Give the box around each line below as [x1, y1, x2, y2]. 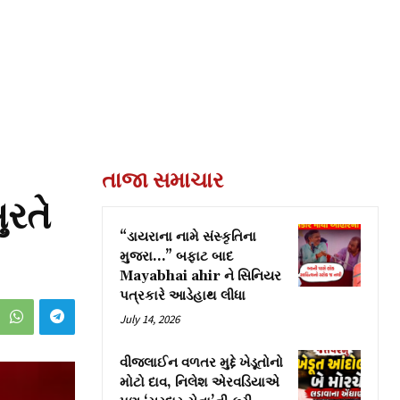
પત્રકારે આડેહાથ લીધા [120, 287, 246, 304]
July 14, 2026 [120, 311, 179, 327]
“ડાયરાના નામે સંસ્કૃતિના [120, 228, 256, 246]
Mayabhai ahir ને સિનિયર [120, 267, 281, 285]
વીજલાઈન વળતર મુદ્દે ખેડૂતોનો [120, 354, 283, 371]
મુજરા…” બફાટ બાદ [120, 247, 233, 265]
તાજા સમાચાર [102, 165, 223, 194]
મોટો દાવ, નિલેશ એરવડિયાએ [120, 373, 279, 391]
